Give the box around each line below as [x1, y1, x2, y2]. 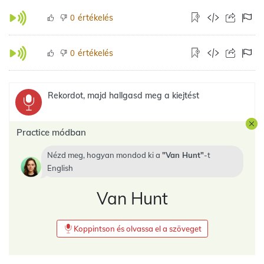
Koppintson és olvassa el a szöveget [73, 224, 202, 233]
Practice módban [16, 127, 86, 138]
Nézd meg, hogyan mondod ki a [47, 150, 162, 160]
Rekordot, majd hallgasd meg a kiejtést [48, 90, 199, 101]
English [47, 163, 73, 173]
